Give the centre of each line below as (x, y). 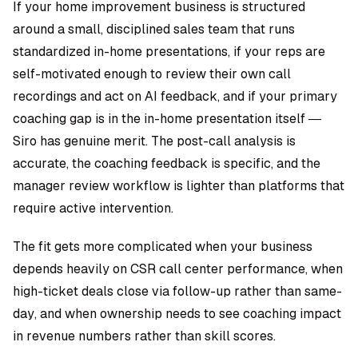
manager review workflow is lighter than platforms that (179, 186)
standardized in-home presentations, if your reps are (169, 52)
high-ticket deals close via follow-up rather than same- (177, 291)
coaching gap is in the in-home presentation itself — (167, 119)
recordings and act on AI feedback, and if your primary (175, 96)
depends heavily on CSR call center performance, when (178, 269)
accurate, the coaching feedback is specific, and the (167, 163)
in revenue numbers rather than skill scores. (144, 336)
